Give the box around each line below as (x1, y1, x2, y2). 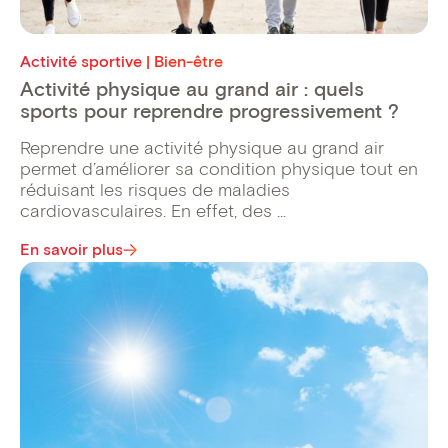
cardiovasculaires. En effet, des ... (20, 199, 286, 222)
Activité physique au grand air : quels (20, 76, 364, 101)
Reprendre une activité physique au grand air (20, 136, 384, 159)
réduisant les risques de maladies (20, 178, 290, 201)
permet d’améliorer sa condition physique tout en (20, 157, 418, 180)
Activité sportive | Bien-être (20, 51, 223, 71)
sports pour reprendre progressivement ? (20, 98, 399, 123)
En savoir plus (20, 239, 123, 259)
